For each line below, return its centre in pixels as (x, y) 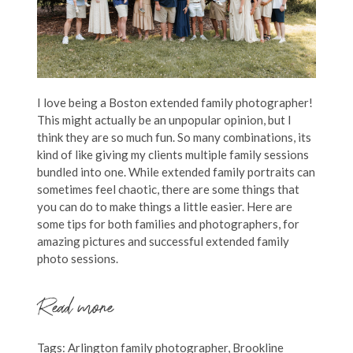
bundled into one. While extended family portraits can (176, 172)
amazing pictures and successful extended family (163, 242)
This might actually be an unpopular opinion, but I (164, 120)
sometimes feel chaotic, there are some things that (168, 190)
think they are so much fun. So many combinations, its (174, 137)
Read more (75, 311)
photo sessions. (77, 259)
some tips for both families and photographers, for (168, 224)
